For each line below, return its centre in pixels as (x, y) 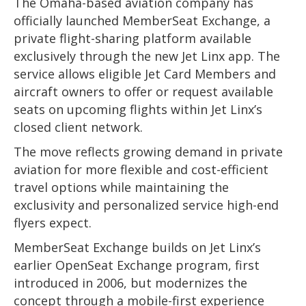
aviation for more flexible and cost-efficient (141, 169)
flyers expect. (53, 223)
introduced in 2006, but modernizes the (130, 283)
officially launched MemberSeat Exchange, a (142, 20)
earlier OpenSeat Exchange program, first (137, 265)
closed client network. (78, 127)
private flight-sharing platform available (133, 38)
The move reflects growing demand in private (148, 152)
